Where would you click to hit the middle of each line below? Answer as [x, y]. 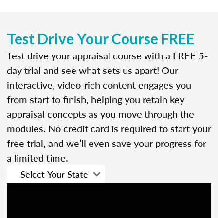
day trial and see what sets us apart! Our [92, 70]
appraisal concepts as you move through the [100, 114]
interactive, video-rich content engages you [99, 84]
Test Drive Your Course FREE [101, 38]
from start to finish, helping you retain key [96, 99]
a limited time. [37, 157]
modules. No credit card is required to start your [109, 128]
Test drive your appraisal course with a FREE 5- [107, 55]
